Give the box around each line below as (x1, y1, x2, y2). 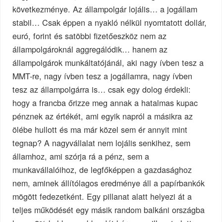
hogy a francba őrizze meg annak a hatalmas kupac (12, 97, 198, 109)
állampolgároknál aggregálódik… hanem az (12, 43, 168, 55)
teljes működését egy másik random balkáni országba (12, 204, 205, 216)
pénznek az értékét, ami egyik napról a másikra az (12, 110, 193, 122)
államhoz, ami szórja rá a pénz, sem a (12, 150, 150, 163)
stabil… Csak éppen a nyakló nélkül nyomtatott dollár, (12, 16, 207, 29)
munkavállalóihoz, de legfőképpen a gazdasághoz (12, 164, 192, 176)
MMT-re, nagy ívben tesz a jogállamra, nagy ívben (12, 70, 193, 82)
